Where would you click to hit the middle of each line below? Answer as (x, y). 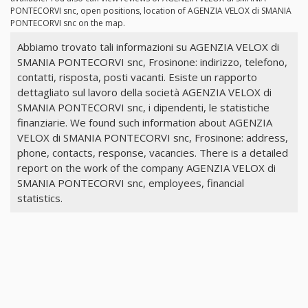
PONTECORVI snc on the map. (68, 23)
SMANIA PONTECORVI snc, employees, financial (130, 183)
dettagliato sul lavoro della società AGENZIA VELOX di (144, 92)
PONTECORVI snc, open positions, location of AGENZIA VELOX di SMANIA (151, 11)
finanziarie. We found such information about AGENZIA (144, 123)
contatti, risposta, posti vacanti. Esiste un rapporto (137, 77)
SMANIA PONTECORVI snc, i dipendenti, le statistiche (143, 108)
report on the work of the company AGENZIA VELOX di (146, 168)
